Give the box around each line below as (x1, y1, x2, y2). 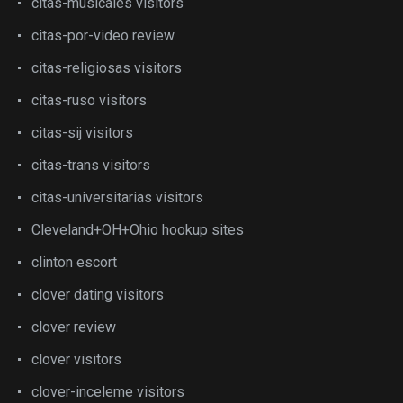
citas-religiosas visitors (31, 59, 182, 76)
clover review (31, 318, 116, 336)
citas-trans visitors (31, 157, 150, 174)
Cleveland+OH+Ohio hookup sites (31, 221, 244, 238)
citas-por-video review (31, 27, 175, 44)
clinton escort (31, 254, 117, 271)
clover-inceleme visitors (31, 383, 184, 400)
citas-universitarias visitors (31, 189, 203, 206)
